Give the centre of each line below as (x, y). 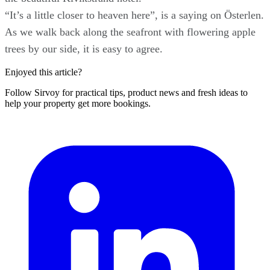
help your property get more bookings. (78, 103)
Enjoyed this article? (43, 72)
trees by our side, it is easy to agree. (84, 49)
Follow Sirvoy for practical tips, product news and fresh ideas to (126, 92)
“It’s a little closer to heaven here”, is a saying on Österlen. (134, 15)
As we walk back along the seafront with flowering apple (130, 32)
